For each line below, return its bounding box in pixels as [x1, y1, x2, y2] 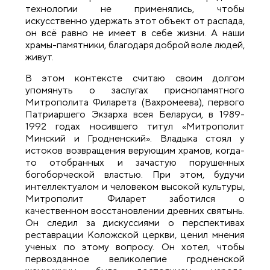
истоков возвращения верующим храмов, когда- [25, 144, 245, 156]
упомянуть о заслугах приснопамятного [25, 84, 245, 96]
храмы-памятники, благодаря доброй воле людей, [25, 39, 245, 51]
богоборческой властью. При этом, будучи [25, 168, 245, 180]
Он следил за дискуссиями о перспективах [25, 216, 245, 228]
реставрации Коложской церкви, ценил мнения [25, 228, 245, 240]
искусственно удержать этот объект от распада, [25, 15, 245, 27]
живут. [25, 51, 54, 63]
